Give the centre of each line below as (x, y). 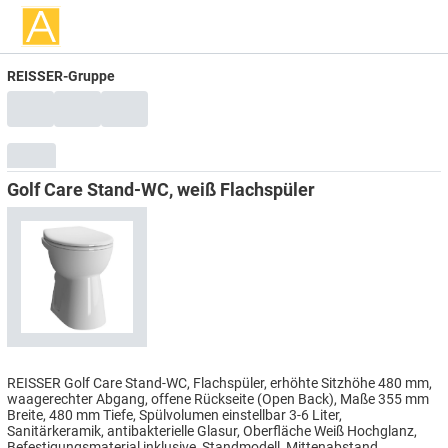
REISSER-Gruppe (61, 75)
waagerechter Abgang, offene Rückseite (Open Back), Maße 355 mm (218, 398)
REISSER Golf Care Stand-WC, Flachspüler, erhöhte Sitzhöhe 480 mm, (219, 382)
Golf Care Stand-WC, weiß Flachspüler (161, 189)
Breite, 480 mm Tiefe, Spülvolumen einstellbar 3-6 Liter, (174, 414)
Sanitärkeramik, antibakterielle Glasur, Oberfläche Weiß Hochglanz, (212, 430)
